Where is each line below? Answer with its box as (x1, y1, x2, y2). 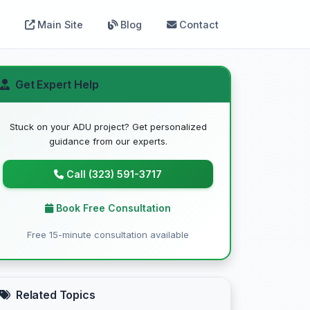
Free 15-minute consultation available (27, 229, 189, 240)
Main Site (37, 18, 83, 30)
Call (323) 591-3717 (66, 168, 162, 180)
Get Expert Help (15, 77, 99, 91)
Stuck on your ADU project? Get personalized (9, 121, 207, 132)
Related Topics (15, 288, 95, 302)
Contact (179, 18, 219, 30)
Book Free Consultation (56, 202, 171, 214)
